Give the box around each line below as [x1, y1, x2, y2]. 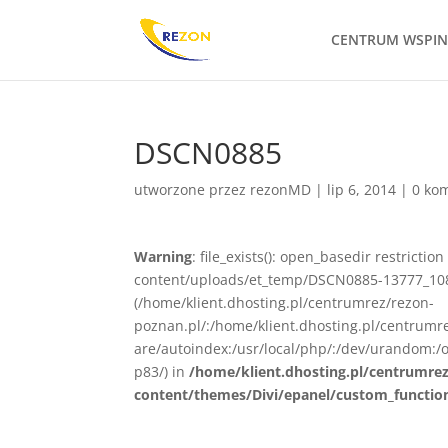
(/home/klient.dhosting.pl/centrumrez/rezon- [134, 293, 435, 312]
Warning [134, 247, 193, 266]
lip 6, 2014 [327, 180, 397, 199]
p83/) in [134, 362, 190, 381]
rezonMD [250, 180, 312, 199]
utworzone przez [134, 180, 251, 199]
